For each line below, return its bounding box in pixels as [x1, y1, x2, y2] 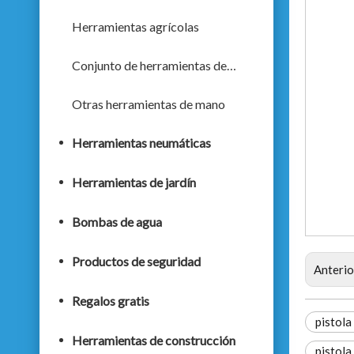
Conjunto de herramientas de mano [227, 58, 236, 73]
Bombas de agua [72, 214, 162, 229]
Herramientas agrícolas [72, 19, 199, 34]
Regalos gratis [72, 293, 149, 308]
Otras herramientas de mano [72, 96, 225, 111]
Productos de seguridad [72, 254, 201, 269]
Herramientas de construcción [72, 333, 235, 348]
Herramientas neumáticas [72, 135, 211, 150]
